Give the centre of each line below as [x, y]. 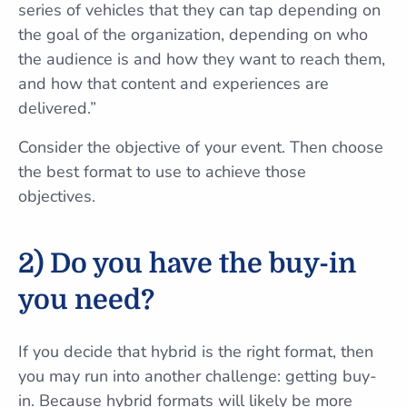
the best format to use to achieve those [162, 172]
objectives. [59, 196]
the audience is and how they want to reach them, [202, 59]
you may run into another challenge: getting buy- [198, 376]
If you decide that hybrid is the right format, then [196, 352]
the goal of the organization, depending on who [193, 35]
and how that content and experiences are [174, 84]
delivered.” [60, 108]
